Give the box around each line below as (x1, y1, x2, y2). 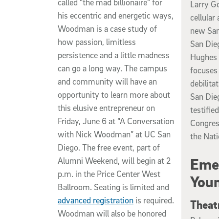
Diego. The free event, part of (58, 142, 160, 153)
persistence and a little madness (58, 49, 170, 60)
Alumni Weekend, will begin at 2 (58, 155, 171, 166)
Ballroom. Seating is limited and (58, 181, 169, 192)
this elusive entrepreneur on (58, 102, 155, 113)
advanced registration (58, 195, 133, 205)
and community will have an (58, 76, 157, 87)
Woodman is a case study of (58, 23, 157, 34)
